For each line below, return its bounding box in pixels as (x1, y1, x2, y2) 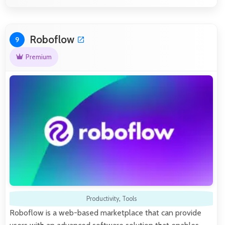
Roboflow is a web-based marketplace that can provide (10, 208, 201, 218)
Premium (25, 53, 52, 61)
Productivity (86, 195, 119, 203)
